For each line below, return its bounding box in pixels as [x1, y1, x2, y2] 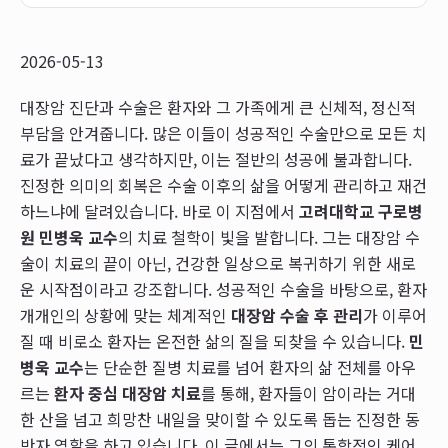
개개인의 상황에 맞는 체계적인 [20, 303, 231, 327]
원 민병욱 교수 [20, 225, 118, 249]
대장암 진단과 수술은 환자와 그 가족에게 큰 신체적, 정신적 [20, 95, 416, 119]
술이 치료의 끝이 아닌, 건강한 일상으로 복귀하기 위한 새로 [20, 251, 416, 275]
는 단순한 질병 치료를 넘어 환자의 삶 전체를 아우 [84, 355, 416, 379]
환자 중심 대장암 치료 [54, 381, 201, 405]
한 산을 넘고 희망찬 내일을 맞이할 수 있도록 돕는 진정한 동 [20, 407, 420, 431]
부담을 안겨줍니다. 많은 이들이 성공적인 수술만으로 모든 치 [20, 121, 427, 145]
